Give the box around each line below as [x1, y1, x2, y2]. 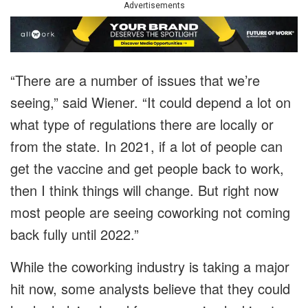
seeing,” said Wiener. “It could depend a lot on [10, 92, 291, 113]
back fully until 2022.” [10, 224, 139, 245]
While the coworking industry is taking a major [10, 256, 289, 277]
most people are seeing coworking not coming [10, 202, 290, 223]
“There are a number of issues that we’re [10, 70, 260, 91]
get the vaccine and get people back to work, [10, 158, 284, 179]
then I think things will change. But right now [10, 180, 278, 201]
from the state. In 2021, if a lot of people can [10, 136, 283, 157]
